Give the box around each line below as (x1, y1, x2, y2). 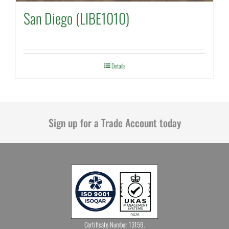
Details (111, 61, 125, 70)
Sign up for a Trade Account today (48, 114, 181, 130)
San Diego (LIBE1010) (23, 7, 129, 29)
